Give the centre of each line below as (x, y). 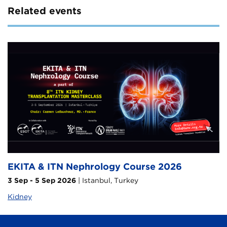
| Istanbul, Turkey (107, 181)
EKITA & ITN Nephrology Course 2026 (96, 167)
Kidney (20, 197)
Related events (45, 11)
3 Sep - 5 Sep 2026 (42, 181)
